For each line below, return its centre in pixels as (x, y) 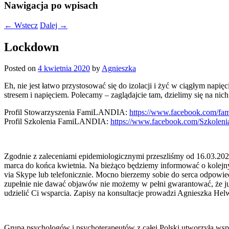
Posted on (21, 68)
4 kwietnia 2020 (64, 68)
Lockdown (31, 47)
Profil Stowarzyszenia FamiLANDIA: (67, 112)
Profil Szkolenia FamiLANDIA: (57, 122)
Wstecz (25, 25)
